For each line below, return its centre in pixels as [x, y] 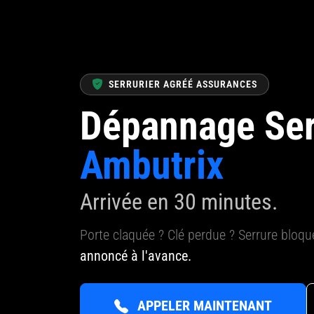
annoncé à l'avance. [136, 255]
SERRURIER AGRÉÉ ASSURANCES [183, 84]
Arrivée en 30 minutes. [179, 202]
